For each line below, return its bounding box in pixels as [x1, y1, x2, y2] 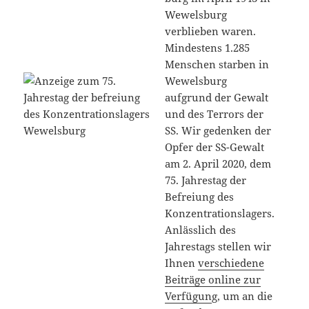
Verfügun [165, 288, 212, 303]
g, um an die [212, 288, 273, 303]
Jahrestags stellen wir [165, 239, 272, 253]
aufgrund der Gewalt [165, 90, 269, 104]
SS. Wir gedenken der [165, 123, 272, 137]
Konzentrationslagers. [165, 206, 275, 220]
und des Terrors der [165, 106, 264, 121]
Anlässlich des [165, 222, 237, 237]
